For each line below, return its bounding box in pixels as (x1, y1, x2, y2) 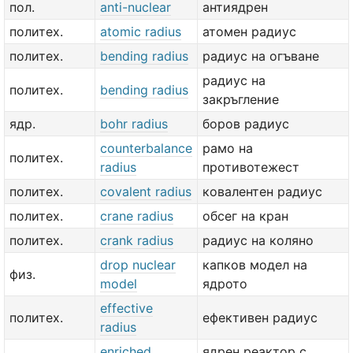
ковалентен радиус (203, 184, 322, 199)
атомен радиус (203, 24, 296, 39)
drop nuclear (100, 257, 176, 273)
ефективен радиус (203, 310, 318, 325)
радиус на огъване (203, 48, 319, 64)
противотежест (203, 159, 299, 175)
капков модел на (203, 257, 307, 273)
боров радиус (203, 116, 289, 132)
